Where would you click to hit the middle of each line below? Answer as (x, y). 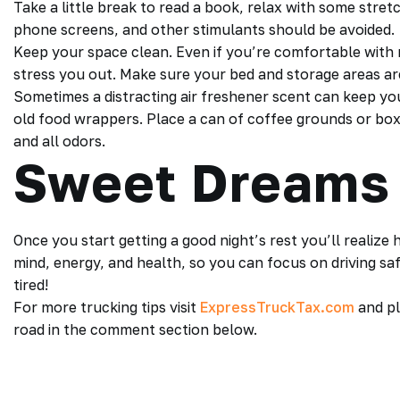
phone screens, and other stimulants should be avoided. (204, 29)
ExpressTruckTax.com (277, 307)
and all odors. (59, 141)
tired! (31, 285)
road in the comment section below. (135, 329)
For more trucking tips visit (107, 307)
